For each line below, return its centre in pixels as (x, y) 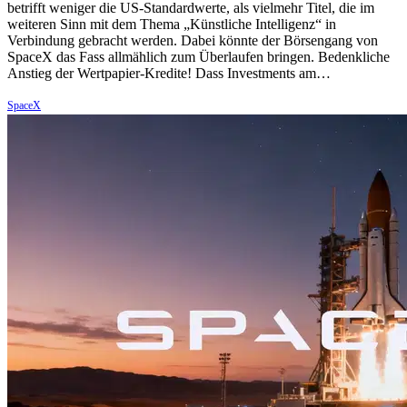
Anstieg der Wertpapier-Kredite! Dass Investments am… (169, 74)
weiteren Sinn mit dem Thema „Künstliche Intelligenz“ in (172, 25)
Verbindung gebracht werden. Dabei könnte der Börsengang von (193, 41)
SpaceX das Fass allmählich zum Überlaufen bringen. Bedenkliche (199, 57)
